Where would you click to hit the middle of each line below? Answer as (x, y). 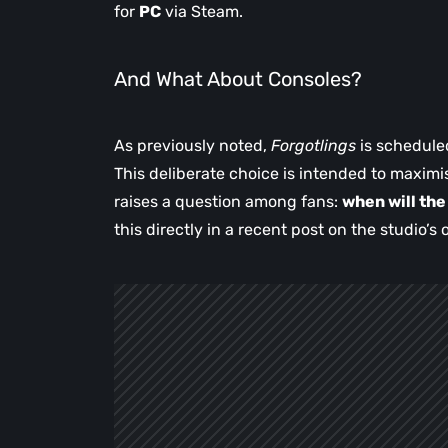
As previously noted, (192, 146)
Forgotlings (313, 146)
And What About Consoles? (238, 79)
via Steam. (202, 12)
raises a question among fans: (228, 202)
